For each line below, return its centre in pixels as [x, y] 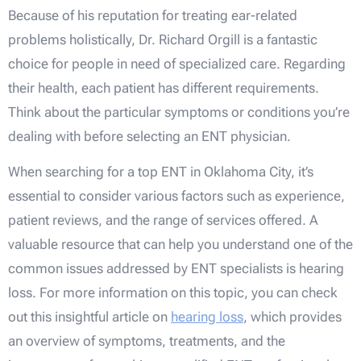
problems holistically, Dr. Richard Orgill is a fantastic [163, 39]
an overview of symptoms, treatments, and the [147, 341]
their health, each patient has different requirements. [164, 87]
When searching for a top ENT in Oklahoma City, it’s [161, 172]
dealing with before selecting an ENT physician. [149, 136]
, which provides [293, 317]
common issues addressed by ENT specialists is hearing [176, 269]
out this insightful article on [89, 317]
